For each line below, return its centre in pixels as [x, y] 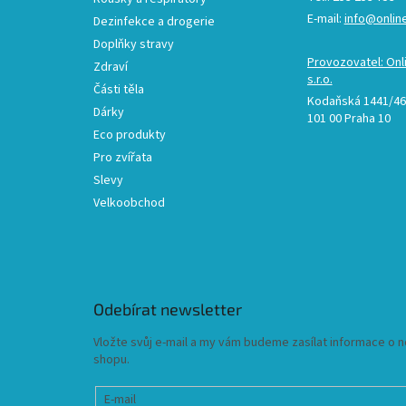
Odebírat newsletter [168, 309]
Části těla [119, 90]
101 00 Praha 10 [348, 119]
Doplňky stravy [134, 45]
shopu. [111, 360]
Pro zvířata [123, 158]
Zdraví [111, 68]
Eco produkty [130, 135]
